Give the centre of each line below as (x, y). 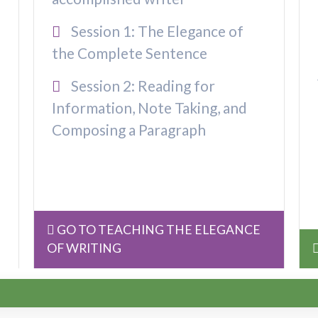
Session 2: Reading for (141, 86)
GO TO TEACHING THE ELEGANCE (158, 230)
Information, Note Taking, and (150, 108)
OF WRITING (84, 248)
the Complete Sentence (130, 53)
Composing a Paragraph (129, 130)
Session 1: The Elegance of (155, 31)
